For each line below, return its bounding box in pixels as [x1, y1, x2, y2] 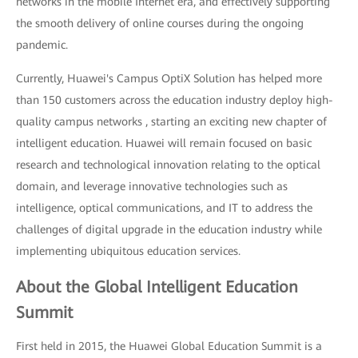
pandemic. [16, 38, 68, 51]
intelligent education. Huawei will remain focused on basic [16, 137, 312, 149]
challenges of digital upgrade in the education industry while [16, 223, 322, 236]
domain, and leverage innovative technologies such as [16, 180, 288, 193]
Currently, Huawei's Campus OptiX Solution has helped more [16, 72, 322, 85]
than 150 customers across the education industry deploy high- [16, 93, 333, 106]
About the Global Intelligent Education [16, 277, 298, 296]
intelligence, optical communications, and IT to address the [16, 201, 312, 214]
